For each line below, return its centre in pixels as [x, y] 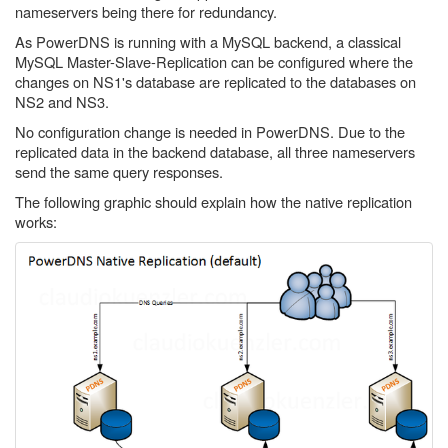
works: [36, 221]
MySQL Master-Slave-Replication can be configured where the [214, 61]
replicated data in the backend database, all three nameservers [215, 151]
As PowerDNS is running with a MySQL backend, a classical [208, 41]
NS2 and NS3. [62, 101]
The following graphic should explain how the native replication [213, 201]
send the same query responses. [119, 171]
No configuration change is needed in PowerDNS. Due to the [210, 131]
